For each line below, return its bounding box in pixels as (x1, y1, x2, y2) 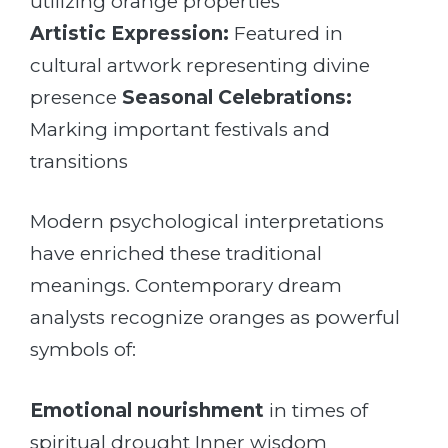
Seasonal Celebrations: (122, 85, 352, 109)
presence (30, 85, 122, 109)
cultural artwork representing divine (30, 53, 370, 77)
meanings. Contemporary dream (30, 274, 342, 298)
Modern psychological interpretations (30, 210, 384, 234)
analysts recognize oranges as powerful (30, 306, 400, 330)
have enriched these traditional (30, 242, 322, 266)
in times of (264, 398, 368, 422)
